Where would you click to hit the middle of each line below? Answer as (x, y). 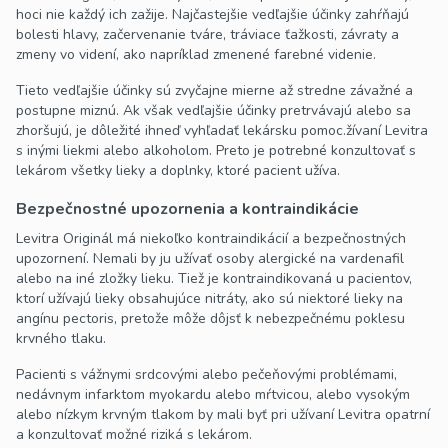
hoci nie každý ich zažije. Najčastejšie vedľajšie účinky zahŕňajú (212, 15)
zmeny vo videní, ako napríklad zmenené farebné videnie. (196, 55)
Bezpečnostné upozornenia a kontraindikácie (187, 209)
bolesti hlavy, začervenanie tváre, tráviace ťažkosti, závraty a (207, 35)
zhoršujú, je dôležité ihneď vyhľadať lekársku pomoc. (181, 131)
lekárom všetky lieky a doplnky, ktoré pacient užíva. (178, 171)
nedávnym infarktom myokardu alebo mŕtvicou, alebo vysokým (213, 395)
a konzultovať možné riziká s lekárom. (134, 435)
